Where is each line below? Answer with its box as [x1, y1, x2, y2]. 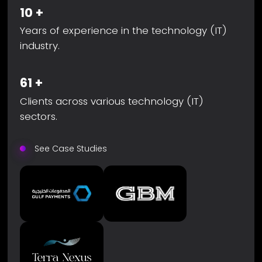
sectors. [20, 109, 58, 124]
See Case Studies [34, 143, 107, 155]
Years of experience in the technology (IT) [20, 23, 227, 38]
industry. [20, 39, 60, 53]
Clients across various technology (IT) [20, 94, 204, 109]
